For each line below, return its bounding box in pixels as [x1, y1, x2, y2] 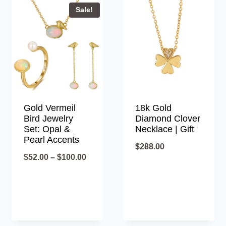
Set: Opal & [24, 124, 71, 134]
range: [86, 168, 111, 177]
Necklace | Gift [135, 124, 194, 134]
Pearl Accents [24, 134, 80, 145]
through [86, 200, 117, 209]
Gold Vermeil [24, 102, 76, 113]
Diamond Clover [135, 113, 200, 124]
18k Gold [135, 102, 172, 113]
